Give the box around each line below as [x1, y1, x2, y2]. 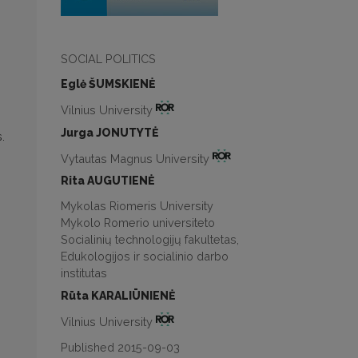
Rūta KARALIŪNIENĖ [61, 289, 175, 303]
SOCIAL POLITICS [61, 52, 156, 66]
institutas [61, 266, 107, 280]
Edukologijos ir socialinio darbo [61, 249, 229, 264]
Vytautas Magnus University [61, 151, 213, 165]
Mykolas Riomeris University [61, 199, 213, 213]
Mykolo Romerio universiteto [61, 216, 215, 230]
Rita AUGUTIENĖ [61, 174, 154, 188]
